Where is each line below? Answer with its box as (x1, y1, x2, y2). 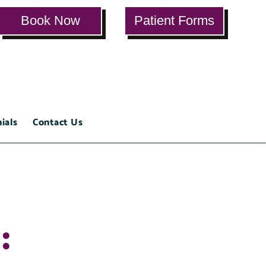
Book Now (21, 13, 81, 28)
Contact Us (33, 115, 83, 131)
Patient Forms (134, 13, 214, 28)
